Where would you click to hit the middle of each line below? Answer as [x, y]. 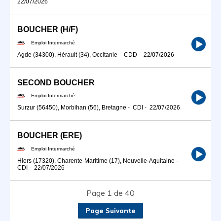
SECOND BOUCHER [56, 82]
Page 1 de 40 [110, 193]
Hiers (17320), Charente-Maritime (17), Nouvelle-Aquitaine [96, 161]
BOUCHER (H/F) [48, 29]
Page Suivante [110, 211]
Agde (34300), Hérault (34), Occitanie [67, 55]
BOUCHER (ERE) [50, 136]
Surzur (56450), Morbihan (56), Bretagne [72, 108]
